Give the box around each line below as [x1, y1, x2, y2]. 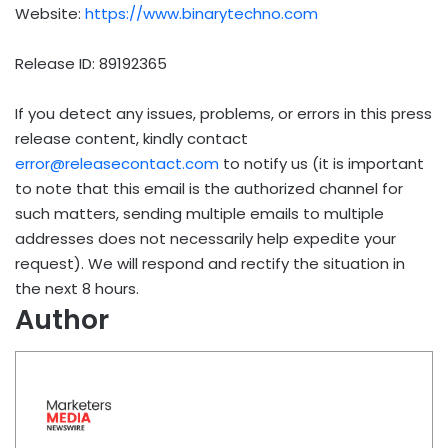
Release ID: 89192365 [15, 52, 167, 74]
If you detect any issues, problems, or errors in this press [15, 102, 432, 124]
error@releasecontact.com [15, 152, 219, 174]
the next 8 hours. [15, 277, 139, 299]
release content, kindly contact [15, 127, 248, 149]
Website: [15, 2, 85, 24]
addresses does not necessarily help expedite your [15, 227, 396, 249]
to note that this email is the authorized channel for [15, 177, 403, 199]
